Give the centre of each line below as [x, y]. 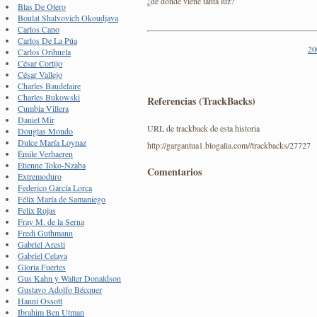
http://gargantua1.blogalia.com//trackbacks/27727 [229, 145]
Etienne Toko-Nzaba [52, 165]
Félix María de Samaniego [62, 199]
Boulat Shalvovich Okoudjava [68, 18]
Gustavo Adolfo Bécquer [60, 290]
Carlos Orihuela [44, 52]
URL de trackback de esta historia [203, 128]
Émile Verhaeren [45, 154]
